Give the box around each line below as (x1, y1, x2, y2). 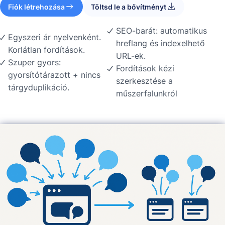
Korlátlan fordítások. (8, 44, 85, 55)
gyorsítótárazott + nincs (8, 69, 100, 80)
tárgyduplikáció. (8, 82, 69, 92)
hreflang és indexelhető (116, 38, 205, 49)
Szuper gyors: (8, 57, 61, 67)
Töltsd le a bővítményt (91, 2, 166, 11)
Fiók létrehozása (8, 2, 65, 11)
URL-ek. (116, 51, 146, 61)
